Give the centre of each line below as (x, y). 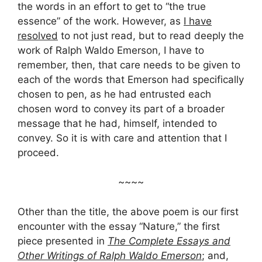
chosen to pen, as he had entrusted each (114, 94)
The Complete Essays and (169, 241)
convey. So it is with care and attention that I (122, 138)
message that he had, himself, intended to (117, 123)
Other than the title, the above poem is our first (128, 211)
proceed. (38, 152)
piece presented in (63, 241)
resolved (38, 35)
